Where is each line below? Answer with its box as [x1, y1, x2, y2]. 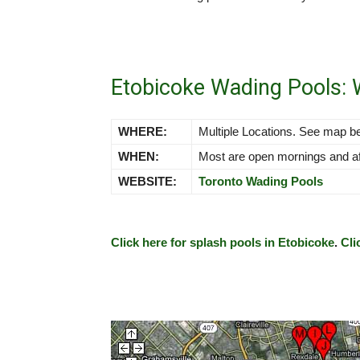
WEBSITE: [118, 174, 177, 188]
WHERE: [118, 125, 167, 138]
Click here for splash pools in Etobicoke [111, 235, 334, 249]
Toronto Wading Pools [198, 174, 323, 188]
